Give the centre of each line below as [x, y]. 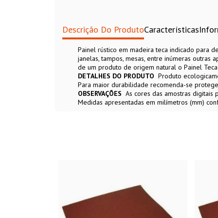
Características [172, 30]
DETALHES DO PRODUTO [116, 76]
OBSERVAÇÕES [100, 94]
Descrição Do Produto [103, 30]
